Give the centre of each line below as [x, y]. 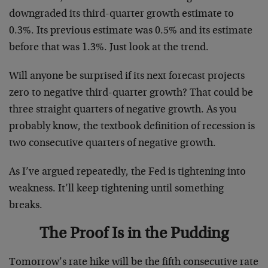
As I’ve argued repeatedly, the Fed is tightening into [127, 172]
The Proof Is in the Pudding [134, 234]
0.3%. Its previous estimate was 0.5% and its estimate [131, 31]
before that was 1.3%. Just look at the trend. [109, 48]
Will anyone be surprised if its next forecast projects [127, 76]
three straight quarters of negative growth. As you [123, 110]
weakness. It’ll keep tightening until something [116, 189]
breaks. [26, 205]
